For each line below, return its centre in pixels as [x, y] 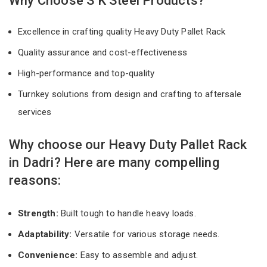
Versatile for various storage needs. [146, 234]
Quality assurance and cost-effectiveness [104, 52]
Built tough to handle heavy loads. [128, 213]
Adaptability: [45, 234]
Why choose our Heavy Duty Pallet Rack [128, 144]
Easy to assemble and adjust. [138, 255]
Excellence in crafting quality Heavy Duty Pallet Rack [124, 31]
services [36, 112]
